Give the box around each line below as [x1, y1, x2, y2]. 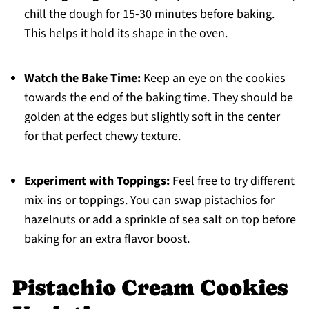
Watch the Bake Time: [23, 70, 141, 88]
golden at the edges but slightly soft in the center [23, 108, 280, 126]
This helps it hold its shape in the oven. [23, 25, 228, 43]
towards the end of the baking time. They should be [23, 89, 293, 107]
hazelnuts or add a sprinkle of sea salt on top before [23, 211, 296, 229]
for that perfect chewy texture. [23, 128, 181, 146]
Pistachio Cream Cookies [12, 275, 288, 301]
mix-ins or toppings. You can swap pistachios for [23, 192, 275, 210]
